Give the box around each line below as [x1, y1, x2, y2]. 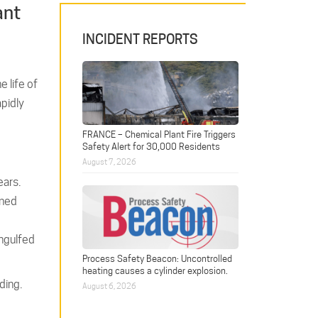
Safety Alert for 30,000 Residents [82, 141, 220, 153]
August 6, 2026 [82, 281, 136, 292]
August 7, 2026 [82, 157, 136, 168]
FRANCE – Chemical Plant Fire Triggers [82, 128, 236, 141]
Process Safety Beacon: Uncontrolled [82, 253, 232, 265]
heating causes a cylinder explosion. [82, 265, 228, 277]
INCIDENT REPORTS [82, 31, 198, 48]
